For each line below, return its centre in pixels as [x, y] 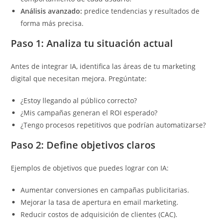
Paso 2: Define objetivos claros [83, 145]
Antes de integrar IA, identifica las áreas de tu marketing [103, 66]
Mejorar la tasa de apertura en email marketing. [100, 202]
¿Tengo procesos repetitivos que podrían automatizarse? [113, 125]
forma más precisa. [52, 23]
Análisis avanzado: [52, 11]
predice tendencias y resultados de [141, 11]
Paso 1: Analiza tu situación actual [92, 44]
